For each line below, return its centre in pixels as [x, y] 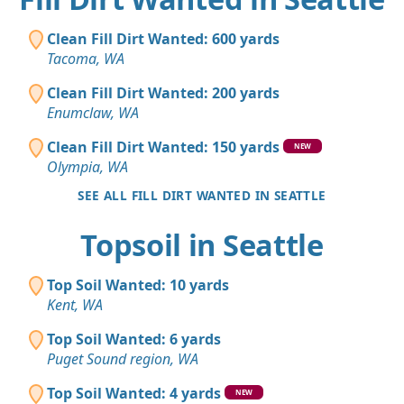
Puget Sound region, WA [123, 359]
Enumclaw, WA [93, 113]
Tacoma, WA [86, 59]
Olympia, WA [87, 167]
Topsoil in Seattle [202, 245]
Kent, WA [75, 305]
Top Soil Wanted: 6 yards [134, 340]
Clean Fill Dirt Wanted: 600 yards [163, 39]
